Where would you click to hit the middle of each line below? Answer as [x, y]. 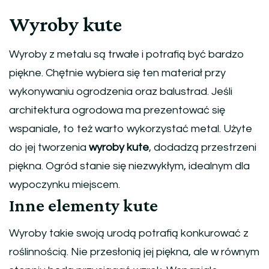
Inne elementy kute [83, 205]
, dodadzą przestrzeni [203, 147]
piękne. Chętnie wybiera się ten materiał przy [117, 73]
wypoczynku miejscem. [65, 184]
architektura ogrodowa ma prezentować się [117, 110]
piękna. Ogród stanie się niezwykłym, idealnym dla [129, 166]
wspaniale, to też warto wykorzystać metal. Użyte [131, 128]
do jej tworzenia [49, 147]
